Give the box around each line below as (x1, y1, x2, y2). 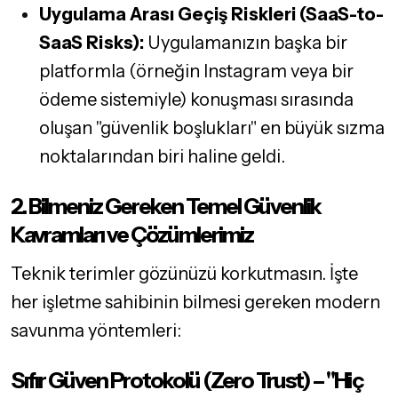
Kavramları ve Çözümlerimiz (11, 221, 253, 249)
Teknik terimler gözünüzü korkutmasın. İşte (11, 263, 358, 285)
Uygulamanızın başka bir (144, 32, 347, 54)
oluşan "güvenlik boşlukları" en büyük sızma (39, 117, 385, 139)
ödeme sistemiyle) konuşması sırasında (39, 89, 354, 111)
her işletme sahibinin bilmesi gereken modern (11, 291, 380, 314)
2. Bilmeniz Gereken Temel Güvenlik (11, 193, 321, 220)
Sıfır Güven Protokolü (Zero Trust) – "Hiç (11, 367, 362, 394)
